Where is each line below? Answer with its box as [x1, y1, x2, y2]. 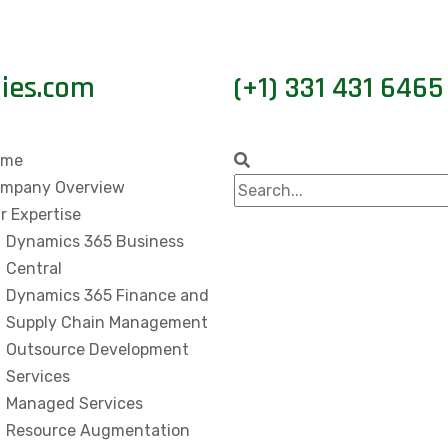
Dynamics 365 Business [6, 232, 184, 251]
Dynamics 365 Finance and [6, 286, 209, 305]
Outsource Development [6, 340, 189, 359]
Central [6, 259, 62, 278]
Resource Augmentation [6, 421, 190, 440]
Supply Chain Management [6, 313, 208, 332]
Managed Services [6, 394, 143, 413]
